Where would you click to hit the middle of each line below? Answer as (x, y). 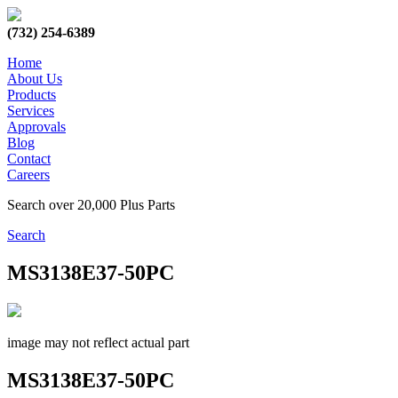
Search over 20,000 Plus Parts (95, 205)
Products (32, 95)
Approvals (36, 127)
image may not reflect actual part (98, 342)
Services (31, 111)
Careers (28, 175)
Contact (29, 159)
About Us (35, 79)
